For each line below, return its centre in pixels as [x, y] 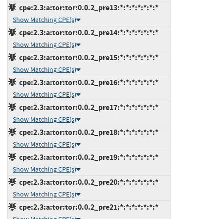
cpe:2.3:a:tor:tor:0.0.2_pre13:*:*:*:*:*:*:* [87, 7]
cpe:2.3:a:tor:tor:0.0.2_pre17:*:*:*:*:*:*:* [87, 107]
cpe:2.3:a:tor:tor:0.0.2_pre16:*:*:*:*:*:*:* [87, 82]
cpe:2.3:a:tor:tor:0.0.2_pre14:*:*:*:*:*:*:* [87, 32]
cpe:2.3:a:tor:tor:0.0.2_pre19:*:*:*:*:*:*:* [87, 157]
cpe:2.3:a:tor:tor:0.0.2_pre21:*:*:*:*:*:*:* [87, 207]
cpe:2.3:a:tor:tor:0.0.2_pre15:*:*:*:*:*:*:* [87, 57]
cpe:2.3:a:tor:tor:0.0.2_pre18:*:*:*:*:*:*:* [87, 132]
